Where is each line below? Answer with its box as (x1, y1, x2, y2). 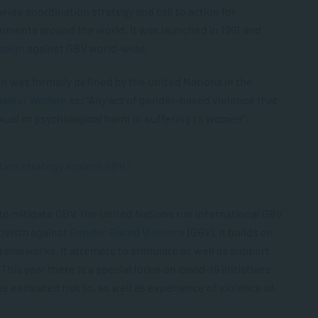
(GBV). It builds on (185, 225, 273, 238)
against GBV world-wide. (25, 41, 148, 55)
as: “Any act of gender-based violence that (67, 93, 278, 106)
